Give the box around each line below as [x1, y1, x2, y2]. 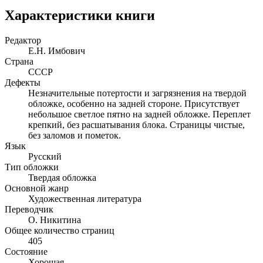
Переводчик [5, 204, 53, 214]
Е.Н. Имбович [28, 45, 85, 56]
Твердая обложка [28, 172, 96, 183]
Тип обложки [5, 161, 59, 172]
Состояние [5, 246, 48, 257]
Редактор [5, 35, 41, 45]
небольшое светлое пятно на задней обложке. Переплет [28, 109, 251, 119]
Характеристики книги [5, 7, 155, 23]
